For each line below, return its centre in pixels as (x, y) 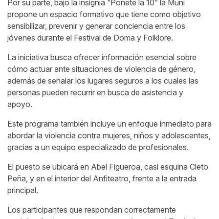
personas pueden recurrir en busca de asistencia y (95, 93)
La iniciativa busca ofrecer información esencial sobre (102, 57)
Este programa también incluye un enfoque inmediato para (109, 124)
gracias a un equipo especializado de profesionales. (98, 147)
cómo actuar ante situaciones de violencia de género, (101, 69)
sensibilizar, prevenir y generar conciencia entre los (96, 26)
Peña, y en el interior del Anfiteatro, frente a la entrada (102, 179)
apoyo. (21, 104)
